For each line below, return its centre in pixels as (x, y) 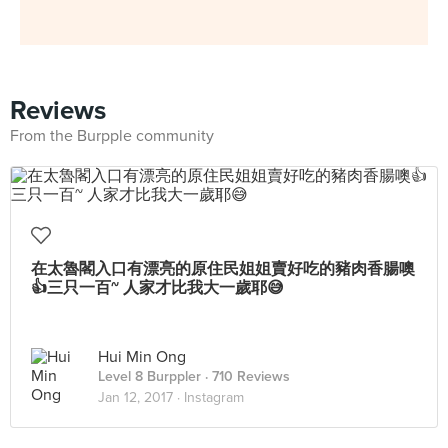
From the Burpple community (112, 136)
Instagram (214, 397)
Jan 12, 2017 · (141, 397)
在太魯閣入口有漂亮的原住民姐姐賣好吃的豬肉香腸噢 (223, 269)
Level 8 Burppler (149, 376)
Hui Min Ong (142, 357)
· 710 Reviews (245, 376)
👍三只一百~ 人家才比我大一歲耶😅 (157, 288)
